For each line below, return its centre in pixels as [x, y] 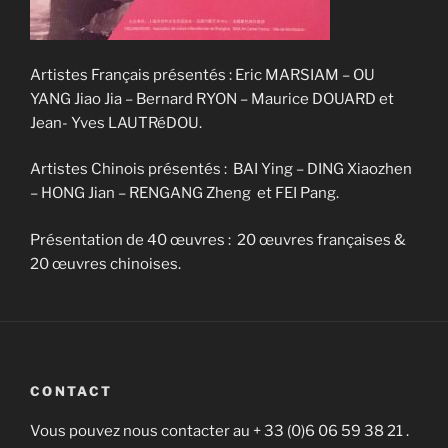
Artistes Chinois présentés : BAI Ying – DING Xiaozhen [221, 169]
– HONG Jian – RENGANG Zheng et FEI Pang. [184, 193]
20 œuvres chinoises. [105, 263]
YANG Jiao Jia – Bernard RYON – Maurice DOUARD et [212, 98]
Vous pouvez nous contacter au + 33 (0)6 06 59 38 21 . [219, 431]
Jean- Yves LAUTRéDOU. [116, 122]
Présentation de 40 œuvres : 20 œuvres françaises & [218, 239]
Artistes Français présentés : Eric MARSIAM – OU [202, 74]
